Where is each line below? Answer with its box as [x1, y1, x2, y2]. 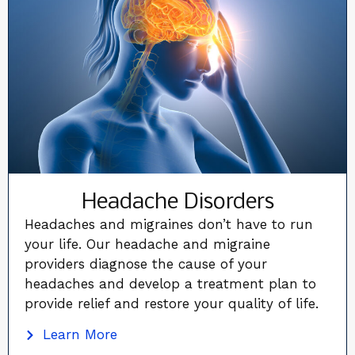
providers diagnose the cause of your [25, 255, 268, 272]
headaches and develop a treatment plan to [25, 275, 317, 292]
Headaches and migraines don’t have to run [25, 216, 314, 232]
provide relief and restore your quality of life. [25, 295, 319, 311]
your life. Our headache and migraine [25, 235, 271, 252]
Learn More [42, 326, 117, 343]
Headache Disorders [81, 190, 274, 214]
